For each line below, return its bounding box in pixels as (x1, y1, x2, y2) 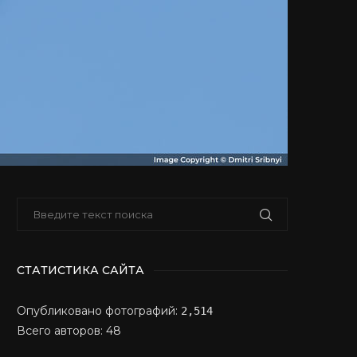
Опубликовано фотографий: (17, 304, 181, 318)
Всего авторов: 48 (17, 324, 121, 338)
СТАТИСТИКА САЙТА (17, 263, 144, 277)
